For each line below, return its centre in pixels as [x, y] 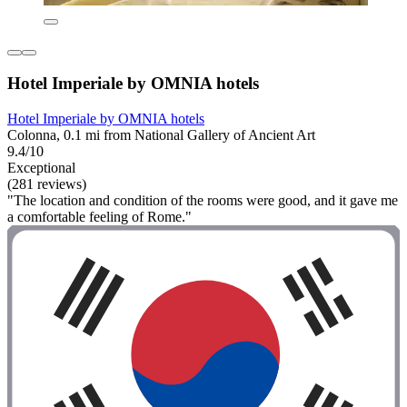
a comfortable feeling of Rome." [99, 216]
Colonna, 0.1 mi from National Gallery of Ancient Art [161, 134]
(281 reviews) [47, 184]
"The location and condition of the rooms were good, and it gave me [203, 200]
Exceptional [41, 167]
